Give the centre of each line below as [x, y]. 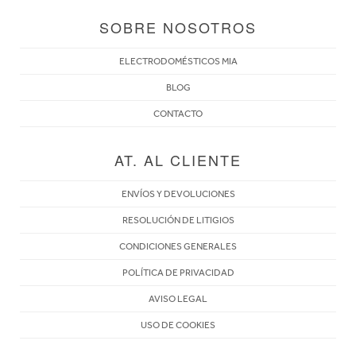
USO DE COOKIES [178, 325]
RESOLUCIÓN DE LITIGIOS [178, 220]
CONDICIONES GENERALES [178, 246]
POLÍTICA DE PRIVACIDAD [178, 272]
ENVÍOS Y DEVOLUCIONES [178, 193]
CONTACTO [178, 113]
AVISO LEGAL [178, 298]
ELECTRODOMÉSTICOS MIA [178, 61]
